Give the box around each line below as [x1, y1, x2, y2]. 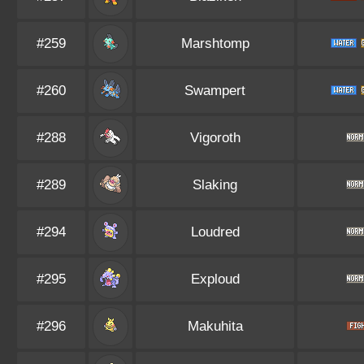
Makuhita [187, 318, 243, 334]
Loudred [190, 224, 240, 240]
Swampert [184, 83, 245, 98]
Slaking [193, 177, 237, 193]
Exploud [190, 271, 240, 287]
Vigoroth [189, 130, 240, 145]
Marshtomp [180, 36, 249, 51]
